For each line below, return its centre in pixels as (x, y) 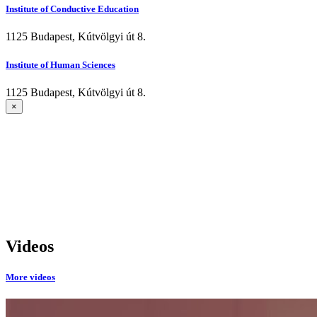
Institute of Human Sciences (60, 64)
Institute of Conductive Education (72, 9)
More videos (30, 277)
